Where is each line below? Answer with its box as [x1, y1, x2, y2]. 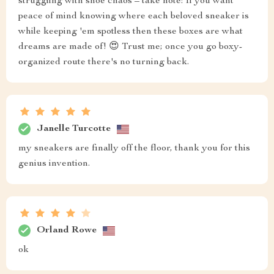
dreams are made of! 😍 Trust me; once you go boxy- [18, 42, 242, 52]
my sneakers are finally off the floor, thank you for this [18, 144, 250, 154]
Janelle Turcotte [37, 124, 111, 134]
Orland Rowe [37, 225, 97, 235]
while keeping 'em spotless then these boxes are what [18, 27, 243, 37]
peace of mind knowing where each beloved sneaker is [18, 12, 249, 21]
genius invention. [18, 159, 90, 169]
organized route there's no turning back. [18, 57, 189, 67]
